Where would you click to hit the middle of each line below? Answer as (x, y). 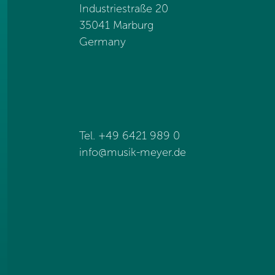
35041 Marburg (116, 25)
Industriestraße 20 (124, 9)
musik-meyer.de (146, 152)
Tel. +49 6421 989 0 (130, 136)
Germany (103, 42)
